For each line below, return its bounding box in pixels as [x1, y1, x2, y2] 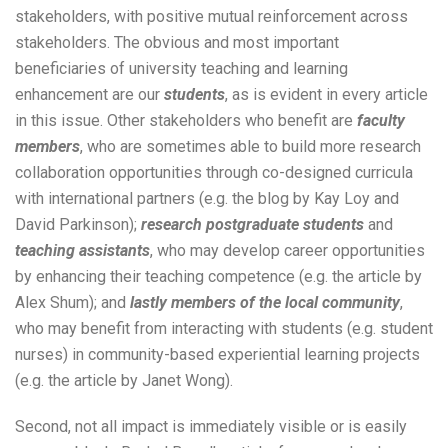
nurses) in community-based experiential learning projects [15, 344, 420, 364]
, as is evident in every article [225, 84, 428, 104]
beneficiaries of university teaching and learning [15, 58, 348, 78]
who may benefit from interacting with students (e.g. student [15, 318, 433, 338]
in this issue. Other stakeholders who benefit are [15, 110, 357, 130]
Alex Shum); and [15, 292, 130, 312]
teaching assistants [15, 240, 150, 260]
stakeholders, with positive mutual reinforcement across [15, 6, 408, 26]
